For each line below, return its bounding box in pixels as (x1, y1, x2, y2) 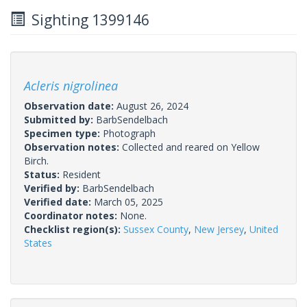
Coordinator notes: (24, 208, 120, 222)
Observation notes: (24, 140, 122, 153)
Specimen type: (24, 126, 103, 140)
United (249, 222, 278, 236)
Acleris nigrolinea (24, 77, 118, 94)
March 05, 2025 (94, 195, 163, 208)
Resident (62, 167, 101, 181)
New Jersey (194, 222, 244, 236)
